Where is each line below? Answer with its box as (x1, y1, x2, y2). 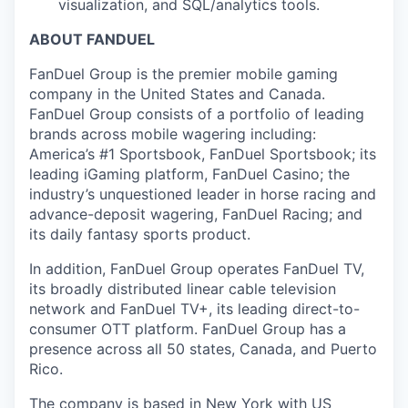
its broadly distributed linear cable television (29, 280, 336, 298)
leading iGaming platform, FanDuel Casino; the (29, 165, 350, 183)
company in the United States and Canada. (29, 85, 325, 103)
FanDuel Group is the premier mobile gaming (29, 65, 338, 83)
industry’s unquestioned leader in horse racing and (29, 185, 376, 203)
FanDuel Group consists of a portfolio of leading (29, 105, 364, 123)
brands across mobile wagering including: (29, 125, 316, 143)
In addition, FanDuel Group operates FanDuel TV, (29, 260, 364, 278)
